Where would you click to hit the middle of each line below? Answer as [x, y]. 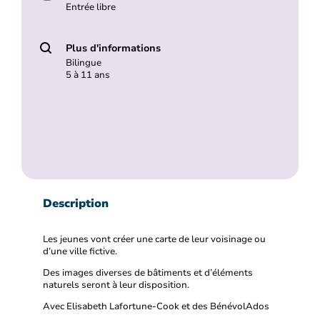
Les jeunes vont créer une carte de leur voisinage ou [154, 240]
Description [76, 204]
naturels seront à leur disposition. [116, 285]
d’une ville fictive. [81, 252]
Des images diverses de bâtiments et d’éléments [148, 273]
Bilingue [83, 63]
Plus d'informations [113, 48]
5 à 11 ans [87, 75]
